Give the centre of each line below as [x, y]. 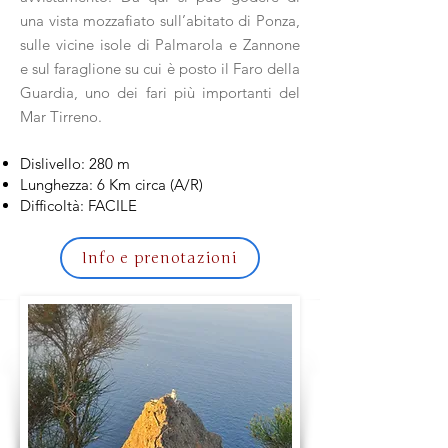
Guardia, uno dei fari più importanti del [160, 92]
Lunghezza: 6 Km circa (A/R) [111, 184]
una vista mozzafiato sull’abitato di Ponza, [160, 20]
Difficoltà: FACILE [78, 205]
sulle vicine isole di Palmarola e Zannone [160, 44]
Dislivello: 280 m [75, 163]
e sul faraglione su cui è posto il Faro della [160, 68]
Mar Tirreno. [61, 116]
